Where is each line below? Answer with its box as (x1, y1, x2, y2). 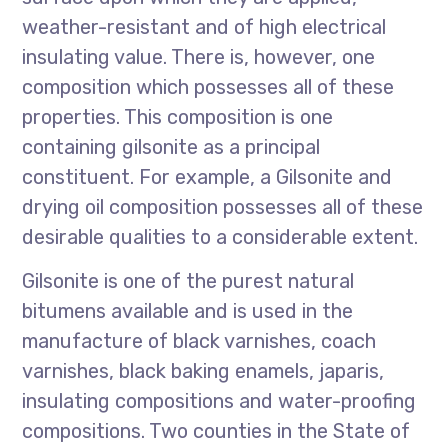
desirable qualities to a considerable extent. (22, 225, 419, 249)
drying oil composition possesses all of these (22, 195, 424, 219)
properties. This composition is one (22, 105, 334, 129)
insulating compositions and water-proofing (22, 389, 417, 413)
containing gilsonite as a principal (22, 135, 321, 159)
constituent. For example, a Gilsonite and (22, 165, 393, 189)
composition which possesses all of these (22, 75, 395, 99)
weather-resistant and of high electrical (22, 15, 387, 39)
